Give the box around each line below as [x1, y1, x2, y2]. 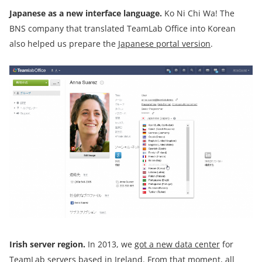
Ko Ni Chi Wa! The [164, 7, 235, 19]
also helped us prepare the [9, 37, 118, 49]
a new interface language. [59, 7, 164, 19]
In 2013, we [85, 238, 135, 250]
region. [55, 238, 85, 250]
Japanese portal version [118, 37, 211, 49]
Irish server [9, 238, 55, 250]
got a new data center [135, 238, 220, 250]
